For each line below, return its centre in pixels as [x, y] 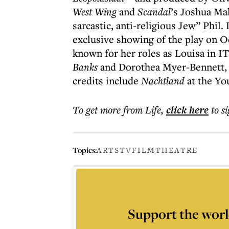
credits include [107, 81]
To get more [98, 110]
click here [187, 110]
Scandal [153, 12]
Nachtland [163, 81]
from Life [142, 110]
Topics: [85, 150]
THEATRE [177, 150]
